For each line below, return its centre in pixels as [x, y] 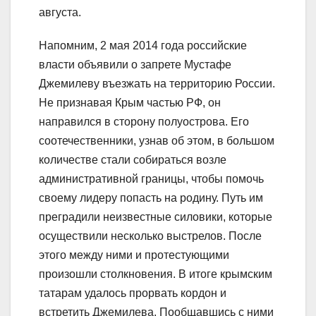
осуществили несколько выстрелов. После [150, 236]
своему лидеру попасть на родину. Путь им [151, 198]
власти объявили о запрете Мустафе [135, 65]
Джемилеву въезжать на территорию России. [157, 84]
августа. [60, 13]
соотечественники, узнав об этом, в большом [157, 141]
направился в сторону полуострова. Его [144, 122]
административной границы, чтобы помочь [151, 179]
